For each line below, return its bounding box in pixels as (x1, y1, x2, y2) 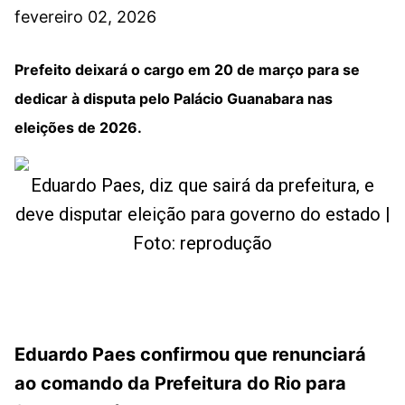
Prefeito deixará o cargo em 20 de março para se (14, 61, 360, 79)
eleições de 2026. (14, 118, 142, 137)
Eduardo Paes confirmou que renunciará (14, 343, 366, 365)
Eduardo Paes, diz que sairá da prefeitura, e (31, 174, 374, 196)
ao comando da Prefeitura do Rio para (14, 372, 346, 394)
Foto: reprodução (133, 232, 272, 254)
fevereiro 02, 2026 (14, 7, 156, 26)
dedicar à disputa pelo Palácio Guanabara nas (14, 89, 333, 108)
